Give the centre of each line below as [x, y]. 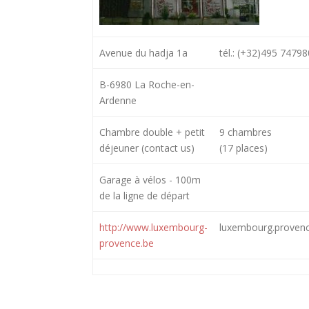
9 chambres [245, 132]
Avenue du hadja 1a [143, 52]
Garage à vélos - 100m [150, 179]
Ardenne [118, 100]
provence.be [126, 243]
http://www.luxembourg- [153, 227]
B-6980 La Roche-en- [147, 84]
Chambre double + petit [152, 132]
